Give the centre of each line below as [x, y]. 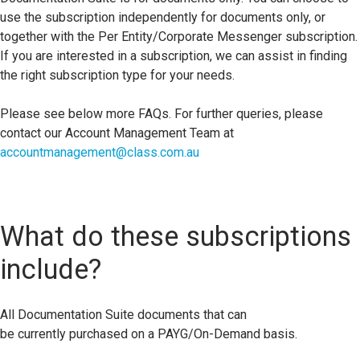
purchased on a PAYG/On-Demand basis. [183, 333]
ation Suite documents [139, 314]
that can [225, 314]
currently [42, 333]
